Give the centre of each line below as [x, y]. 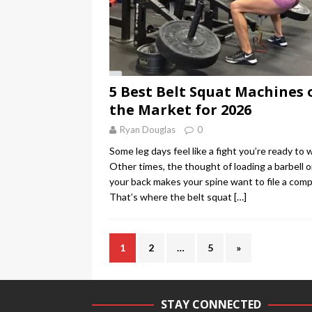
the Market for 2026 [180, 110]
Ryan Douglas [148, 130]
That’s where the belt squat [172, 197]
